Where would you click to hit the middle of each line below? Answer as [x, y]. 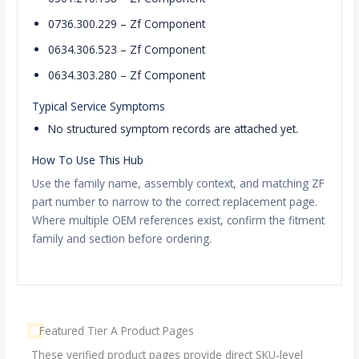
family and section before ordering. [122, 238]
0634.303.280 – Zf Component [127, 75]
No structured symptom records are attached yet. [173, 128]
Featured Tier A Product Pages [117, 330]
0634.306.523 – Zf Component [127, 49]
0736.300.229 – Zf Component [127, 23]
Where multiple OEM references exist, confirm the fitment [179, 220]
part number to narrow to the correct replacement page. [175, 201]
